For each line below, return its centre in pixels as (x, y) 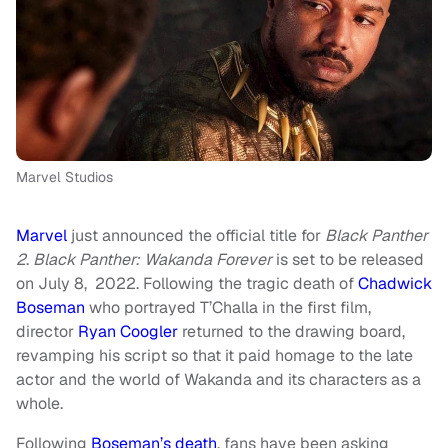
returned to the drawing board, (291, 331)
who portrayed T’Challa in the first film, (228, 307)
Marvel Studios (64, 177)
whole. (39, 403)
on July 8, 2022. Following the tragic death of (187, 283)
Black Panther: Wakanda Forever (152, 259)
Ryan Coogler (128, 331)
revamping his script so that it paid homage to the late (214, 355)
